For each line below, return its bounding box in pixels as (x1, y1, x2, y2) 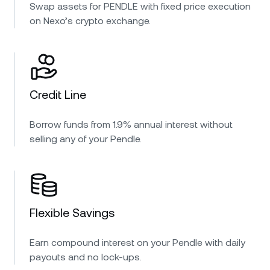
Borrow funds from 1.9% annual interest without (30, 119, 233, 130)
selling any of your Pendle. (30, 133, 142, 145)
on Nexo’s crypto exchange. (30, 15, 151, 27)
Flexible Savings (30, 206, 115, 220)
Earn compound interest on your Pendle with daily (30, 237, 245, 248)
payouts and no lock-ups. (30, 251, 142, 263)
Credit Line (30, 87, 86, 102)
